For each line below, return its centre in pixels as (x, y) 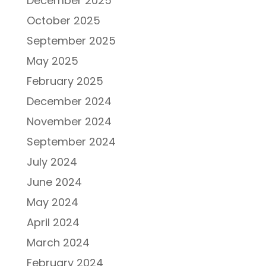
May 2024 (52, 202)
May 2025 (52, 61)
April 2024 (53, 222)
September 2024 (71, 141)
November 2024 (69, 121)
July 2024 (52, 161)
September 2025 (71, 40)
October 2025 (63, 20)
